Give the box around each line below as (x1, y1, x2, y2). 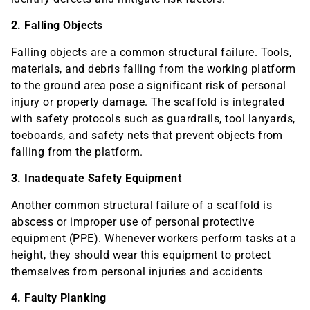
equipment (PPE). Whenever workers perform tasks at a (11, 231, 297, 245)
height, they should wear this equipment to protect (11, 248, 271, 262)
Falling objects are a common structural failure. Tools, (11, 45, 292, 59)
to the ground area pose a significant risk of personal (11, 78, 286, 92)
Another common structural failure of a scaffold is (11, 198, 273, 212)
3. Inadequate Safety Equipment (11, 172, 182, 185)
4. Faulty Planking (11, 291, 107, 304)
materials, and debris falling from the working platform (11, 62, 296, 75)
